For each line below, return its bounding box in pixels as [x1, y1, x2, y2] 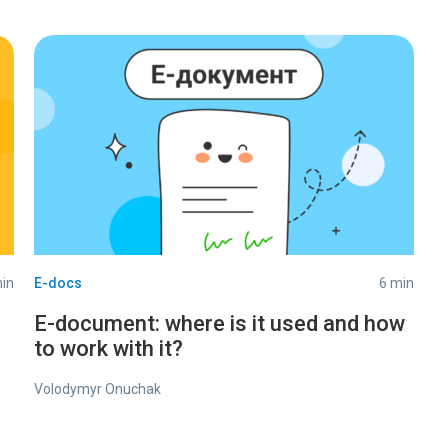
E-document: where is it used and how [34, 311, 405, 336]
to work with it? [34, 336, 183, 361]
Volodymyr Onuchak [34, 381, 161, 397]
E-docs [34, 275, 82, 291]
